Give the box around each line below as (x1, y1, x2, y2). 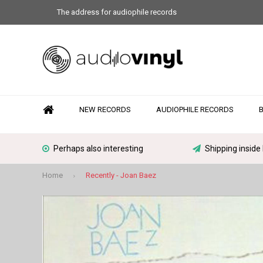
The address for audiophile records (57, 8, 177, 16)
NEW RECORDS (79, 105, 131, 114)
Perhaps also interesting (53, 144, 143, 153)
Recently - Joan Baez (86, 170, 156, 180)
